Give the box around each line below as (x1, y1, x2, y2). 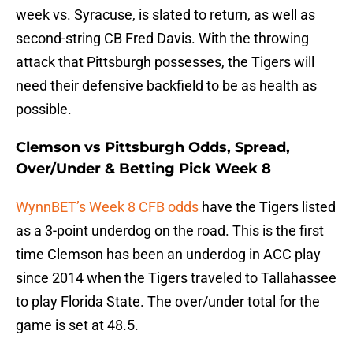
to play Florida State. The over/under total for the (16, 293, 320, 310)
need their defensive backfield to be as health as (16, 77, 317, 95)
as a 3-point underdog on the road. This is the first (16, 222, 324, 240)
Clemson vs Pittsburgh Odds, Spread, (16, 139, 290, 157)
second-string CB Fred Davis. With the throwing (16, 30, 309, 47)
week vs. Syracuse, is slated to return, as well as (16, 6, 315, 24)
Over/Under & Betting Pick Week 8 (16, 160, 271, 178)
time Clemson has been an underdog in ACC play (16, 246, 321, 263)
